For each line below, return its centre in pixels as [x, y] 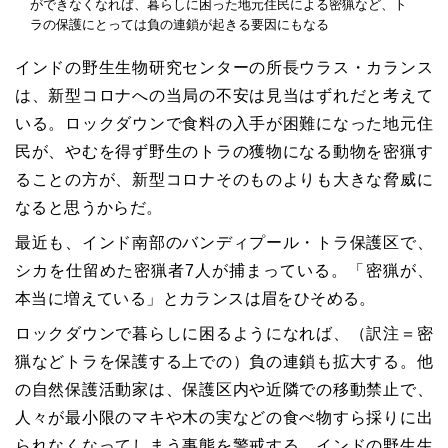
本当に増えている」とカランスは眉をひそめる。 [195, 299]
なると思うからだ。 [89, 208]
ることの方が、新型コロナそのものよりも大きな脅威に [224, 180]
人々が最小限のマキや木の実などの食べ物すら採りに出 [224, 418]
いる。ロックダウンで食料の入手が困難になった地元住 [224, 124]
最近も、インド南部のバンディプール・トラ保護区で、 [224, 243]
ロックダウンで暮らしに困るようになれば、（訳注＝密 [224, 334]
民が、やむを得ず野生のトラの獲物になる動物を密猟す [224, 152]
